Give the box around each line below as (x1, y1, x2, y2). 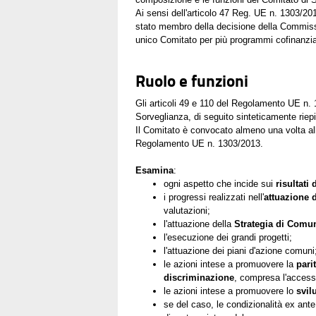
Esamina (135, 164, 174, 176)
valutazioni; (164, 205, 210, 216)
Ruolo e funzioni (135, 71, 248, 91)
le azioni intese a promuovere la (164, 258, 293, 269)
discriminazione (164, 272, 234, 283)
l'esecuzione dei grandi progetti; (164, 231, 292, 243)
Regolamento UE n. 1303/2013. (135, 138, 263, 149)
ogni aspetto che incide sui (164, 178, 273, 189)
